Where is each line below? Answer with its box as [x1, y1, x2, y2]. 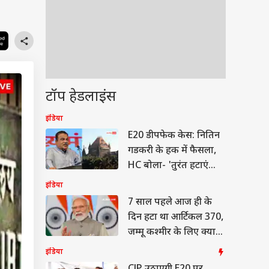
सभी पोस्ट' [128, 175, 168, 187]
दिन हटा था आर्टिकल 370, [128, 211, 223, 224]
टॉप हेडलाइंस [46, 88, 116, 107]
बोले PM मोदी [128, 241, 180, 254]
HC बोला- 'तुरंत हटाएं [128, 160, 208, 172]
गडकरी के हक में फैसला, [128, 145, 216, 157]
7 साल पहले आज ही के [128, 196, 212, 209]
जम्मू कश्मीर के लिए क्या [128, 226, 216, 239]
